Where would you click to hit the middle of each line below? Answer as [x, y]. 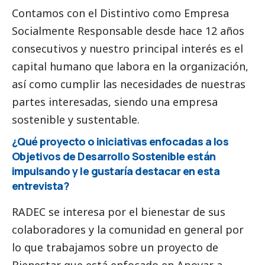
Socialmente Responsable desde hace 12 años [128, 30]
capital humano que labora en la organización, [130, 66]
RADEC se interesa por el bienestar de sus [119, 211]
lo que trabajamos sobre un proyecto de [115, 247]
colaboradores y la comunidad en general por [128, 229]
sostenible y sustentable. [76, 119]
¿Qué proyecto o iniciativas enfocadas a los [120, 141]
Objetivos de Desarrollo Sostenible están [114, 156]
